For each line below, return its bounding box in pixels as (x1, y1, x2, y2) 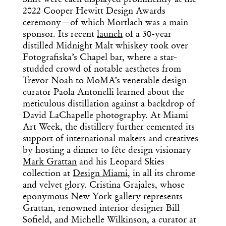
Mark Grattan (23, 157, 77, 167)
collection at (23, 169, 73, 179)
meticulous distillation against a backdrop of (23, 99, 195, 109)
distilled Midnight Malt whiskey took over (23, 41, 188, 51)
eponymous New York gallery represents (23, 192, 183, 202)
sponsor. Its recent (23, 30, 97, 39)
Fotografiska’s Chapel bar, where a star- (23, 53, 177, 63)
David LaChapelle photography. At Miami (23, 111, 188, 121)
